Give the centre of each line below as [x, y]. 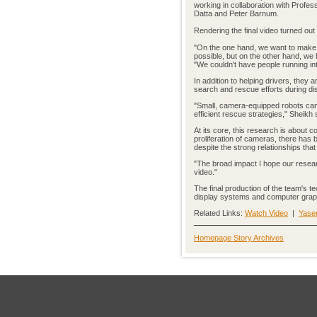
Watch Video [266, 213]
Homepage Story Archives [239, 238]
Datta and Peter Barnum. [236, 13]
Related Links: [219, 213]
